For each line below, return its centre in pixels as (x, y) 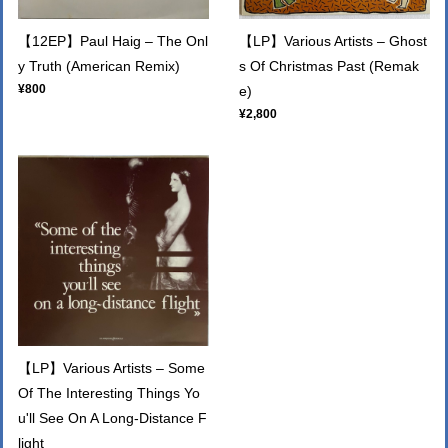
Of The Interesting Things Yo (109, 393)
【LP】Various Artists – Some (111, 368)
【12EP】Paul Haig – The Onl (113, 41)
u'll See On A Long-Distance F (112, 418)
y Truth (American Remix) (99, 66)
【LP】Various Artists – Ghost (333, 41)
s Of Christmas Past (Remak (329, 66)
